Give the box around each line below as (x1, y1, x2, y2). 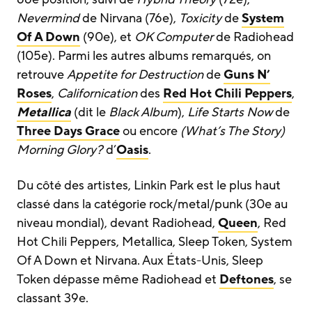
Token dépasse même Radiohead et (17, 271, 219, 288)
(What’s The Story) (178, 123, 285, 140)
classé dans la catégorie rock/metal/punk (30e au (17, 196, 288, 213)
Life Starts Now (187, 104, 272, 121)
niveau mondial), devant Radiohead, (17, 214, 218, 232)
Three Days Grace (17, 123, 120, 140)
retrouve (17, 66, 67, 84)
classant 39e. (17, 290, 88, 307)
